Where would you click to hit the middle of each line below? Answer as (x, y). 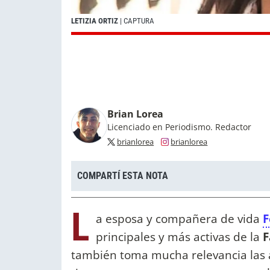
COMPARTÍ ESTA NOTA (123, 176)
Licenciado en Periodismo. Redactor (179, 127)
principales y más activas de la (179, 236)
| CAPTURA (137, 21)
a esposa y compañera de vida (179, 218)
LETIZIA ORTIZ (96, 21)
